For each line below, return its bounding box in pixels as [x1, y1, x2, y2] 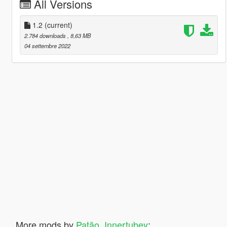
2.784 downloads [24, 31, 67, 40]
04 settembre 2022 [24, 41, 70, 50]
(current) [44, 19, 72, 30]
